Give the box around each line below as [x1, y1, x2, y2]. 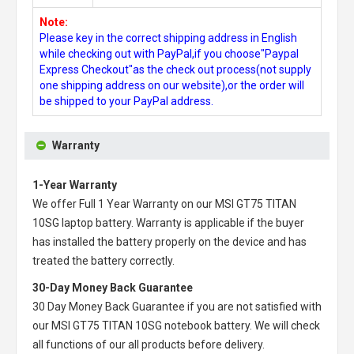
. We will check [250, 318, 320, 332]
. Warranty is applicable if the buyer [131, 216, 304, 229]
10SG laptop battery [32, 216, 131, 229]
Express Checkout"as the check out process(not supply [40, 62, 311, 76]
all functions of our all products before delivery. [32, 337, 265, 351]
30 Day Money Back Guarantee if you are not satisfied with [32, 299, 322, 313]
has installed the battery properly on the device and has [32, 235, 307, 248]
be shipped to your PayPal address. [40, 94, 213, 107]
